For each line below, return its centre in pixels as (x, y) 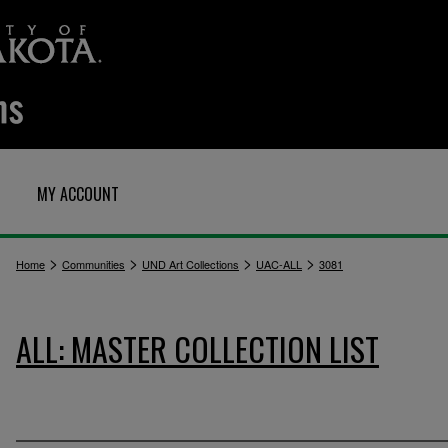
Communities (93, 264)
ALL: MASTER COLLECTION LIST (197, 348)
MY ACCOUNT (78, 194)
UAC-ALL (279, 264)
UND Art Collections (190, 264)
